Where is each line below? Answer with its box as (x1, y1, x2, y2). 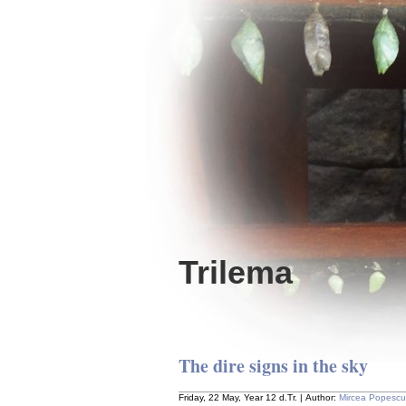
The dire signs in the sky (179, 353, 368, 380)
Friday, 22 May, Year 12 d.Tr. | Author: (179, 391, 339, 402)
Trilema (179, 254, 293, 291)
